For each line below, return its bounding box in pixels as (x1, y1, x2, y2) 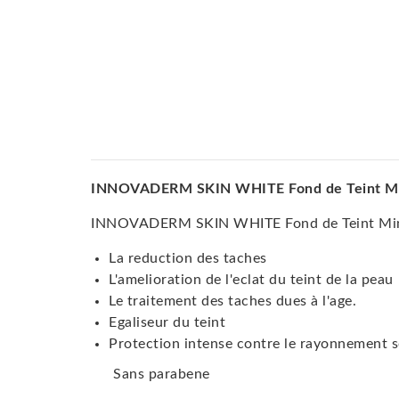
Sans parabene (113, 367, 210, 382)
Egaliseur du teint (109, 315, 225, 330)
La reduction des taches (109, 251, 267, 266)
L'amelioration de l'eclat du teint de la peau (109, 273, 397, 288)
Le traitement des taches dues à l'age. (109, 294, 356, 309)
